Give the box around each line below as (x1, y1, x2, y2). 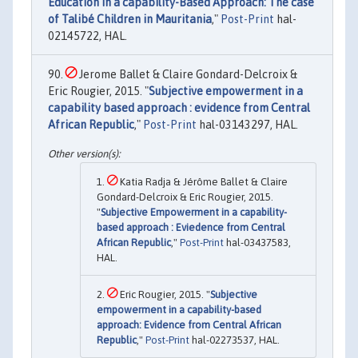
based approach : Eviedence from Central (97, 221, 285, 233)
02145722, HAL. (48, 30, 127, 43)
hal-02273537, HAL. (189, 333, 280, 346)
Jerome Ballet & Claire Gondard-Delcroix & (77, 68, 297, 82)
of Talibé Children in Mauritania (48, 13, 212, 26)
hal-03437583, (224, 236, 291, 249)
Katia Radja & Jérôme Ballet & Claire (117, 175, 288, 188)
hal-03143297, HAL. (197, 118, 298, 132)
